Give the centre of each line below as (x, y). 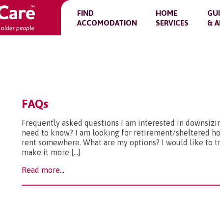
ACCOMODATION (107, 23)
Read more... (43, 170)
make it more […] (51, 152)
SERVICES (172, 23)
